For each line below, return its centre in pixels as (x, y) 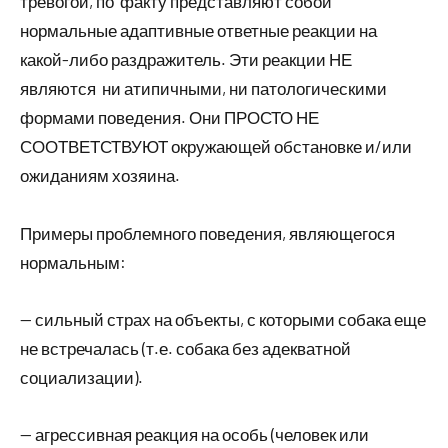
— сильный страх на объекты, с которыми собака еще (223, 319)
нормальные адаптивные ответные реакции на (198, 30)
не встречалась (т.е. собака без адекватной (185, 348)
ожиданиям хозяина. (100, 175)
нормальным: (73, 262)
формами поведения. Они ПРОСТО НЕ (169, 117)
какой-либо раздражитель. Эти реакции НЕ (186, 59)
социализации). (81, 377)
